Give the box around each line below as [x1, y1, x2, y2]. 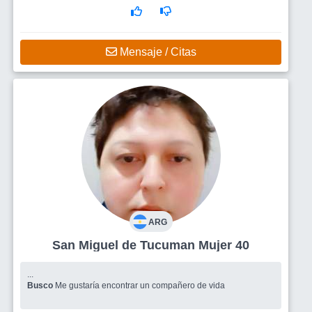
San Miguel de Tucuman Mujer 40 [198, 237, 249, 252]
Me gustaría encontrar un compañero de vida [55, 280, 225, 290]
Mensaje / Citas [116, 45, 196, 58]
